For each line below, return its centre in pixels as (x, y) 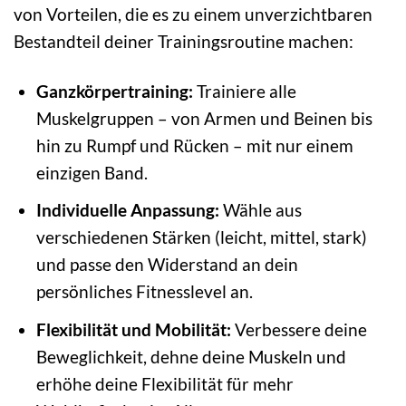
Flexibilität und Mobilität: (133, 329)
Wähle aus (260, 210)
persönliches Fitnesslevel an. (144, 292)
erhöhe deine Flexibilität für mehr (164, 383)
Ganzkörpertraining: (114, 91)
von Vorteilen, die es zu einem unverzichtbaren (193, 14)
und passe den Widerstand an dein (167, 265)
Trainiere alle (244, 91)
